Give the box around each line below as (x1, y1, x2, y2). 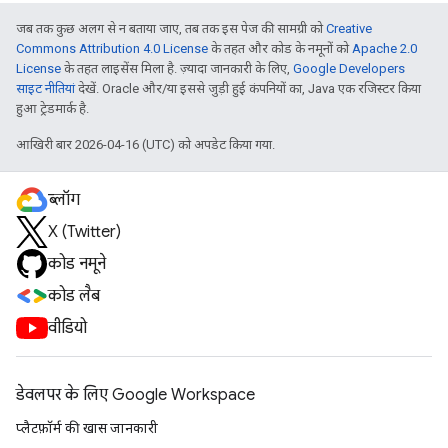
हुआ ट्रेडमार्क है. (16, 101, 89, 116)
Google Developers (293, 61, 405, 76)
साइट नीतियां (16, 81, 75, 96)
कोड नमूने (48, 254, 106, 274)
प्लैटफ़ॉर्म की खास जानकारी (16, 420, 158, 436)
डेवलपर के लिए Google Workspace (16, 385, 255, 405)
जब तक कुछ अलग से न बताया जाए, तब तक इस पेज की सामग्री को (16, 21, 326, 36)
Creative (326, 21, 372, 36)
